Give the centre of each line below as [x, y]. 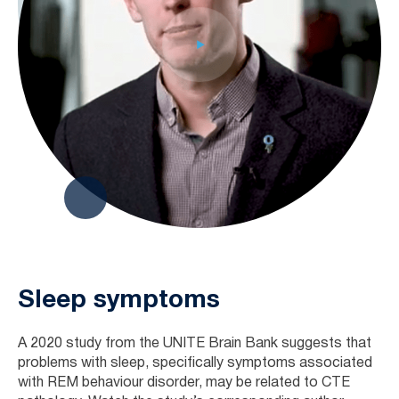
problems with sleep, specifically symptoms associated [195, 363]
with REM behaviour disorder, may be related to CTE [184, 383]
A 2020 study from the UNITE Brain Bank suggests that [195, 343]
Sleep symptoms [119, 301]
